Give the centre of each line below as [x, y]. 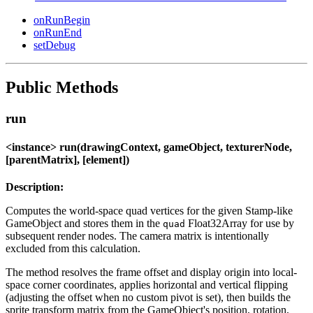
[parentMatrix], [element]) [67, 159]
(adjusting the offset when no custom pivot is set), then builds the [148, 298]
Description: [35, 187]
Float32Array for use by [240, 224]
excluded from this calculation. [73, 249]
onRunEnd [58, 32]
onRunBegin [62, 20]
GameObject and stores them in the [84, 224]
